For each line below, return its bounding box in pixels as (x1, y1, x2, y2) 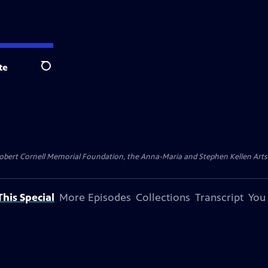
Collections (136, 191, 190, 204)
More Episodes (59, 191, 131, 204)
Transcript (195, 191, 243, 204)
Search (41, 66, 70, 78)
